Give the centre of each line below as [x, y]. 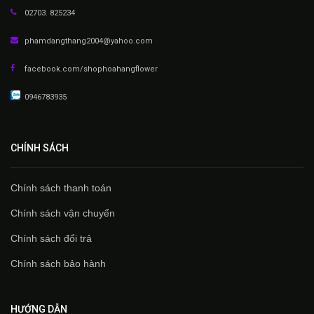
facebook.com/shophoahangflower [91, 69]
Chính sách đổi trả [51, 238]
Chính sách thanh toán [61, 187]
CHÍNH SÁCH [40, 148]
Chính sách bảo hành [58, 263]
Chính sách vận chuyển [63, 213]
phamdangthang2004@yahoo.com [89, 41]
